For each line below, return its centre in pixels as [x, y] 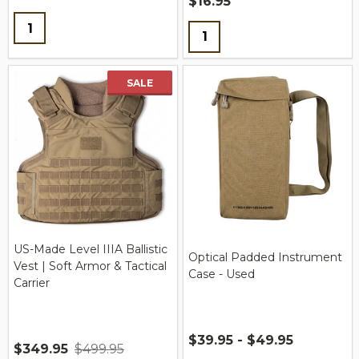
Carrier [32, 282]
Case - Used [222, 274]
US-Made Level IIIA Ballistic [91, 249]
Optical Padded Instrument [265, 258]
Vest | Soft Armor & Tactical [90, 266]
